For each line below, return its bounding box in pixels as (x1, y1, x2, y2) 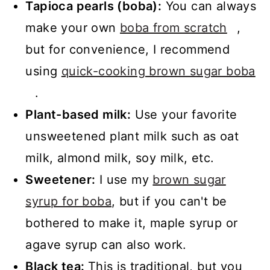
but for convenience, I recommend (25, 42, 230, 57)
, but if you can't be (111, 193, 227, 209)
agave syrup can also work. (25, 237, 187, 252)
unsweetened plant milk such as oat (25, 128, 239, 143)
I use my (95, 172, 153, 187)
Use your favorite (131, 107, 237, 122)
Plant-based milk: (25, 107, 131, 122)
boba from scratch (120, 20, 227, 35)
